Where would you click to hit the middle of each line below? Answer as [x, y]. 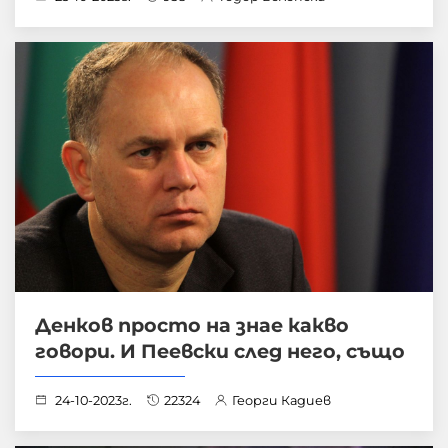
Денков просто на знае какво [192, 324]
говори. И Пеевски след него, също [220, 350]
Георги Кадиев [281, 400]
